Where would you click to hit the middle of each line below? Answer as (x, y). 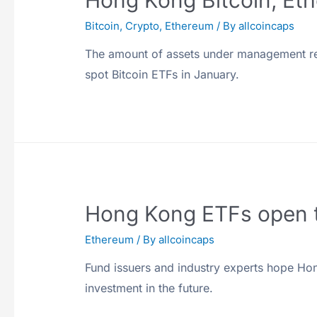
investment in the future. (149, 288)
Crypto (143, 26)
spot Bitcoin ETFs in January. (162, 75)
